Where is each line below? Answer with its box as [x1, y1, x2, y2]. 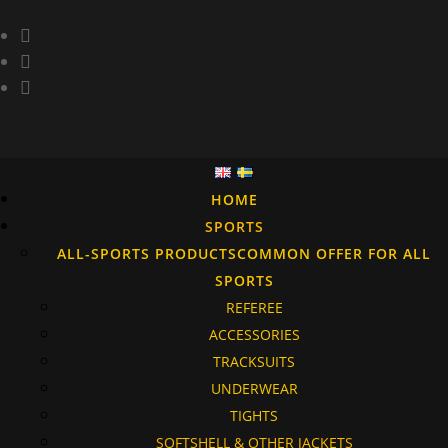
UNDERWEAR [210, 379, 298, 398]
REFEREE [225, 298, 283, 317]
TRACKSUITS [213, 352, 295, 371]
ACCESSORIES [208, 325, 300, 344]
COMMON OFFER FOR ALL [237, 244, 431, 263]
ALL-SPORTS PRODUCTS [57, 244, 237, 263]
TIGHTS [230, 406, 278, 425]
